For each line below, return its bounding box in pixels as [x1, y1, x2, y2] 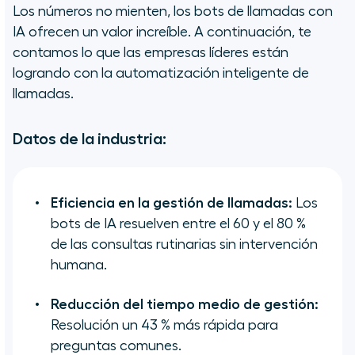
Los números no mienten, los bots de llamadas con [13, 4, 333, 19]
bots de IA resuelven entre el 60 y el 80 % [51, 216, 306, 231]
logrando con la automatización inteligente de [13, 66, 309, 81]
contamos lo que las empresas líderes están [13, 45, 288, 60]
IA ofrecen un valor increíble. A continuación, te [13, 25, 311, 40]
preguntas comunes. [51, 338, 181, 353]
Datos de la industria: [13, 131, 166, 147]
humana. [51, 258, 107, 273]
